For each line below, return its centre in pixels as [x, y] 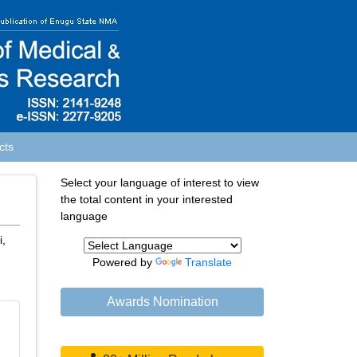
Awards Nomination [162, 302]
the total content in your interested [147, 199]
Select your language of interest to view [160, 182]
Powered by [124, 262]
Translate [208, 262]
